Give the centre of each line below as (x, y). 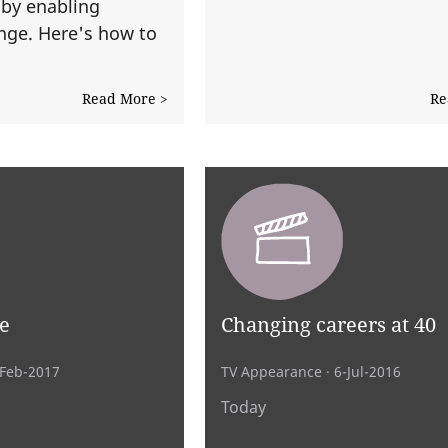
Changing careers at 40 (328, 323)
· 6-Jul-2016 (361, 372)
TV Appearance (271, 372)
